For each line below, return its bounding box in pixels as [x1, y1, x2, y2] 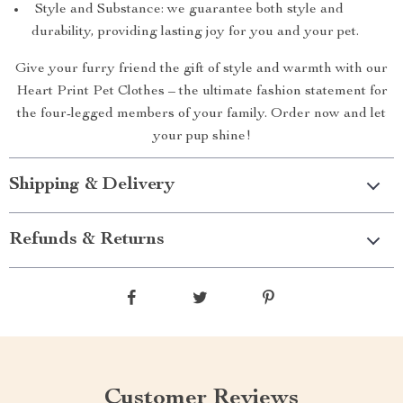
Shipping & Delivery [9, 176, 175, 194]
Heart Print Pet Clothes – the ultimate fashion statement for [15, 85, 388, 99]
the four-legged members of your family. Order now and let [17, 107, 386, 121]
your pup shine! [152, 130, 251, 144]
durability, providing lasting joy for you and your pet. [31, 25, 359, 40]
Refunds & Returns [9, 231, 165, 249]
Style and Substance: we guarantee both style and [31, 3, 344, 17]
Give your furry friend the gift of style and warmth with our [15, 62, 388, 76]
